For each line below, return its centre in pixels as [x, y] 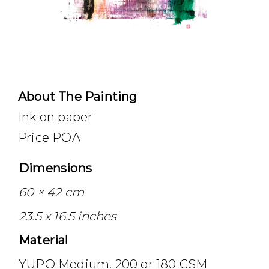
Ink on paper [56, 117]
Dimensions [55, 168]
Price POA [49, 138]
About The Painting [78, 97]
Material [44, 240]
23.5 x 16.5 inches [68, 216]
